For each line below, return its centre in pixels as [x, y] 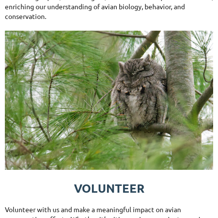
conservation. [26, 16]
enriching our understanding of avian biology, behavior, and [95, 7]
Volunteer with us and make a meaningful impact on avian [93, 209]
